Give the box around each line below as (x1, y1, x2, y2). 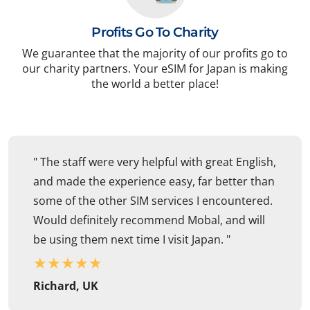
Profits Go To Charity (91, 24, 219, 41)
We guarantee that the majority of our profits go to (22, 46, 288, 62)
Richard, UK (33, 278, 98, 294)
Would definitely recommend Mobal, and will (33, 212, 265, 228)
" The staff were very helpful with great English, (33, 154, 276, 170)
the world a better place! (91, 76, 219, 92)
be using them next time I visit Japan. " (33, 232, 230, 248)
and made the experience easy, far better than (33, 174, 275, 190)
